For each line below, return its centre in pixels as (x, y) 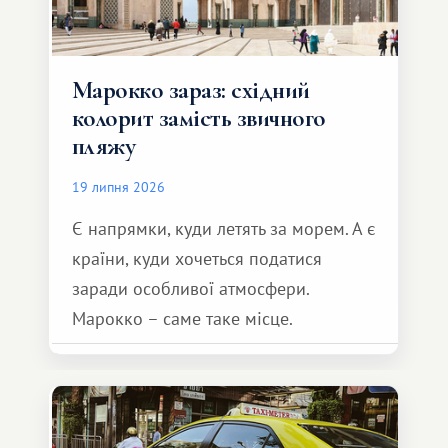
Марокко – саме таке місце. (182, 318)
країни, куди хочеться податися (197, 258)
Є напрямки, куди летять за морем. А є (224, 228)
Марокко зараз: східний (191, 90)
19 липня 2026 (118, 186)
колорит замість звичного (199, 118)
